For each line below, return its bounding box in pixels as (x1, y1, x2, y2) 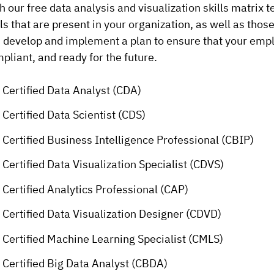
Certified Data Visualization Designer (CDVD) (2, 207, 222, 221)
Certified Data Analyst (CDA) (2, 83, 142, 97)
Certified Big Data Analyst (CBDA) (2, 256, 168, 271)
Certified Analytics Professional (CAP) (2, 182, 189, 196)
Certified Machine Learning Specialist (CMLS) (2, 231, 224, 246)
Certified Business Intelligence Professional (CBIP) (2, 132, 254, 147)
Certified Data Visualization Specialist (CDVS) (2, 157, 224, 172)
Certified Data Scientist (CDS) (2, 108, 146, 122)
